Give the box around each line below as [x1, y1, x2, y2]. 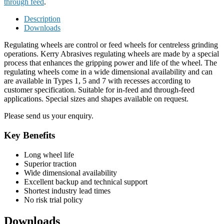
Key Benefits [4, 129, 55, 140]
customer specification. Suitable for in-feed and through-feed [4, 85, 194, 94]
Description [24, 14, 60, 23]
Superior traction [24, 159, 76, 168]
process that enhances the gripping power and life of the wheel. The [4, 58, 217, 67]
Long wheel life [24, 150, 74, 159]
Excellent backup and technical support [24, 177, 147, 186]
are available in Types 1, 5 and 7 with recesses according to [4, 76, 190, 85]
